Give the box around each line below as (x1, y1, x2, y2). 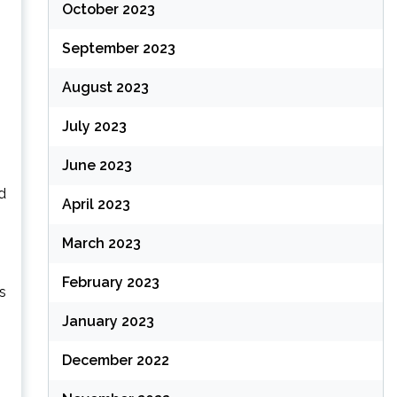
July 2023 (61, 118, 127, 135)
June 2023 (61, 157, 132, 174)
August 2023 (61, 79, 149, 96)
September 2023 (61, 40, 175, 57)
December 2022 (61, 352, 169, 369)
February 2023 (61, 274, 160, 291)
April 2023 (61, 196, 130, 213)
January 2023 (61, 313, 154, 330)
